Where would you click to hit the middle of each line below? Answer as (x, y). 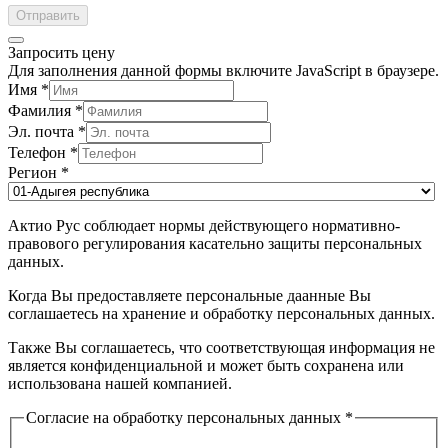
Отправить (48, 15)
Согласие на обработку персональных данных (185, 417)
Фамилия (41, 110)
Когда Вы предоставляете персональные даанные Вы (189, 295)
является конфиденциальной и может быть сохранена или (206, 365)
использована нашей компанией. (120, 383)
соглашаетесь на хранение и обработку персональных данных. (221, 313)
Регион (34, 172)
